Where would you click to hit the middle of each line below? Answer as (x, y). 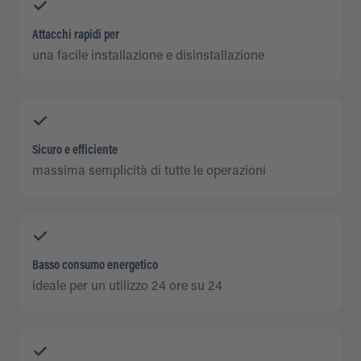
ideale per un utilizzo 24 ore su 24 (127, 287)
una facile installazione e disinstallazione (148, 57)
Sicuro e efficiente (75, 151)
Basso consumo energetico (95, 266)
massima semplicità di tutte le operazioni (149, 172)
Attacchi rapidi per (76, 36)
